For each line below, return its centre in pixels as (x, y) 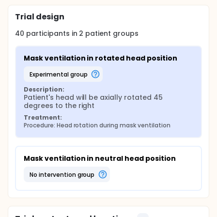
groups (125, 33)
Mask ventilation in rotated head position (101, 58)
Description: (44, 89)
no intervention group (64, 174)
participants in (53, 33)
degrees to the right (59, 106)
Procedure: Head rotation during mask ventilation (97, 125)
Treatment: (43, 117)
